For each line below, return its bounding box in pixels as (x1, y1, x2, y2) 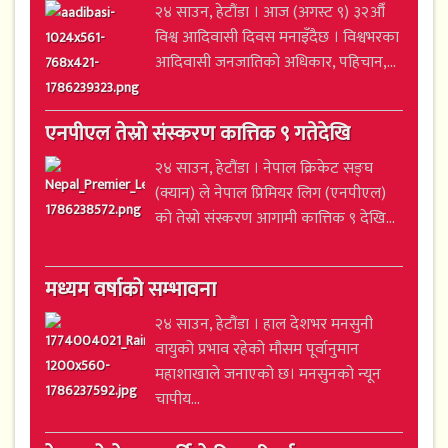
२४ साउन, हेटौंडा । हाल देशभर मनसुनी (155, 310, 373, 338)
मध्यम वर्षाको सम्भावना (45, 271, 216, 307)
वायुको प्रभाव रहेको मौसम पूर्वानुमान (155, 335, 359, 363)
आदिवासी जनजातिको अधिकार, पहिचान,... (155, 48, 396, 76)
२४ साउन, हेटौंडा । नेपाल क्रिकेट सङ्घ (155, 154, 373, 182)
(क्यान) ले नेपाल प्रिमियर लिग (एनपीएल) (155, 179, 386, 207)
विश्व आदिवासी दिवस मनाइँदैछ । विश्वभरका (155, 23, 399, 51)
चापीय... (155, 385, 200, 413)
